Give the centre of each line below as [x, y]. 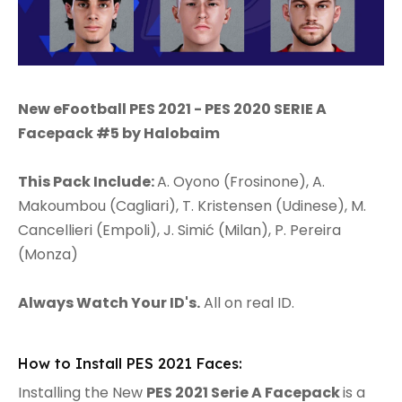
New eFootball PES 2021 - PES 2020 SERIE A [172, 109]
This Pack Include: [87, 182]
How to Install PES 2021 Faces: [130, 364]
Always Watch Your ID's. [109, 303]
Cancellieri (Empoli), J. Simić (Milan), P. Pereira [179, 231]
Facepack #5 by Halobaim [119, 134]
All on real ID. [247, 303]
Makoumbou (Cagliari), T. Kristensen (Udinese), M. [192, 206]
